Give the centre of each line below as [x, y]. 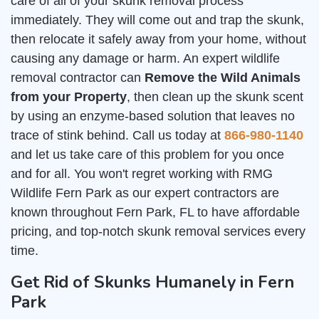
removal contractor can [78, 78]
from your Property [69, 97]
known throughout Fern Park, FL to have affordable [155, 213]
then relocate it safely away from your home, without [158, 40]
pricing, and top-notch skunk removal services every [158, 232]
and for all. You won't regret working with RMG [142, 174]
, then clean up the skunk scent [215, 97]
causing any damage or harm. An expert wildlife [145, 59]
